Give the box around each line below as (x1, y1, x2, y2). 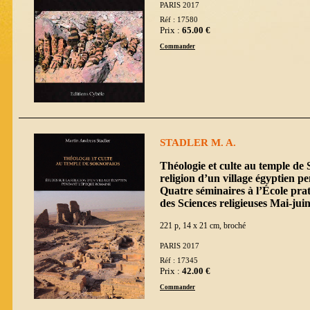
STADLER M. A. (160, 136, 236, 148)
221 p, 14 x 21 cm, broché (160, 220, 246, 230)
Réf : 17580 (160, 16, 198, 24)
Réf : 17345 (160, 257, 198, 265)
